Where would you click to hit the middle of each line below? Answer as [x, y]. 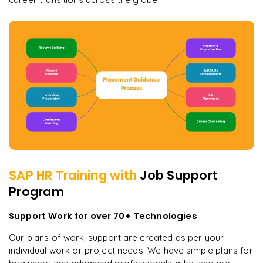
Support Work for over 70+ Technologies [103, 215]
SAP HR [31, 175]
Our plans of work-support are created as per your [117, 238]
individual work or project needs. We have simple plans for [131, 251]
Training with [96, 175]
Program [36, 191]
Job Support [179, 175]
